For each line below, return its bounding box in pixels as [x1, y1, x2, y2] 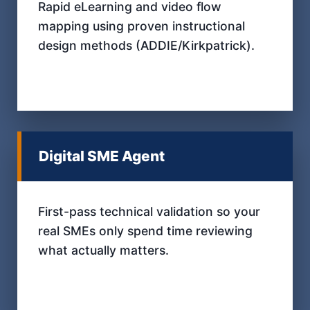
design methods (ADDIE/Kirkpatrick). [38, 37, 255, 53]
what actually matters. [38, 242, 169, 257]
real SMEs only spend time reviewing [38, 223, 253, 238]
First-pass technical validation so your [38, 203, 260, 219]
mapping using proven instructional [38, 18, 245, 33]
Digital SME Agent [39, 147, 165, 165]
